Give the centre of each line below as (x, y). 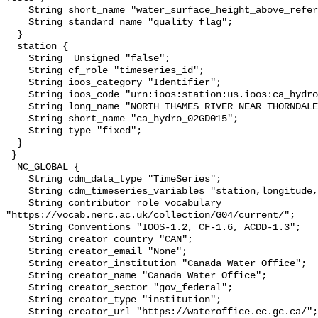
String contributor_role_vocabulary (17, 204)
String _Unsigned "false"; (17, 59)
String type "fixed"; (17, 131)
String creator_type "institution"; (17, 300)
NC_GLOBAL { (11, 168)
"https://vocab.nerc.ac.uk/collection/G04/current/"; (150, 216)
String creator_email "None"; (17, 252)
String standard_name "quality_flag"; (17, 23)
